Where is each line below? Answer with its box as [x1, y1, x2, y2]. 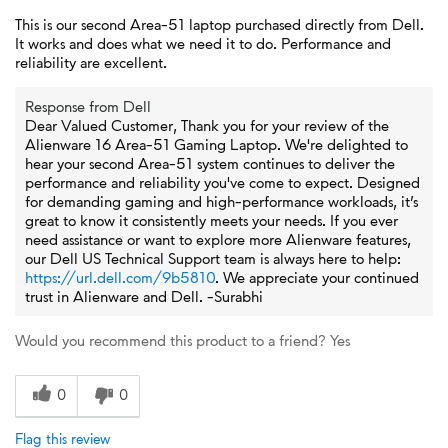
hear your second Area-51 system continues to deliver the [25, 152, 395, 174]
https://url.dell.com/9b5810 [25, 266, 215, 288]
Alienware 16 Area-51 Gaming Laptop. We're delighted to [25, 133, 408, 155]
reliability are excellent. [15, 51, 167, 73]
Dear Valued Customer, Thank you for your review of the [25, 114, 389, 136]
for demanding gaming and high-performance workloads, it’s [25, 190, 418, 212]
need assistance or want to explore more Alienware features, [25, 228, 411, 250]
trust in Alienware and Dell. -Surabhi [25, 285, 263, 307]
